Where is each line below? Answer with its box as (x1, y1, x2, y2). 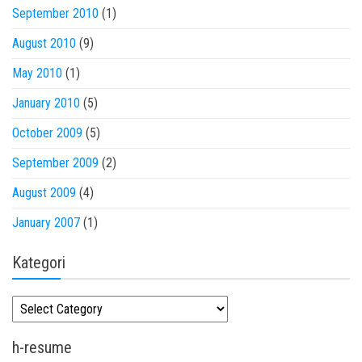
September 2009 (12, 155, 99, 170)
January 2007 (12, 215, 80, 230)
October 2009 (12, 125, 82, 141)
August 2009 (12, 185, 76, 200)
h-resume (12, 338, 72, 357)
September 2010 (12, 6, 99, 21)
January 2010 (12, 95, 80, 111)
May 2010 (12, 65, 62, 81)
